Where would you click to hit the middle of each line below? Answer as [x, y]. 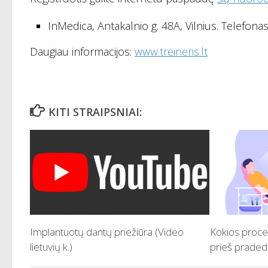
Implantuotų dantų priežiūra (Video [107, 232]
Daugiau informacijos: [82, 52]
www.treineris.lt [171, 52]
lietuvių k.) [51, 246]
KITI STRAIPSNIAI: [95, 112]
